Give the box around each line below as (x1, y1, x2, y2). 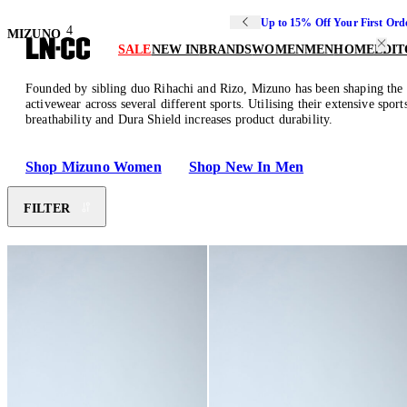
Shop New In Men (188, 159, 304, 175)
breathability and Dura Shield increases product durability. (25, 113, 333, 127)
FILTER (24, 201, 70, 215)
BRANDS (199, 43, 253, 56)
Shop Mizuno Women (25, 159, 162, 175)
